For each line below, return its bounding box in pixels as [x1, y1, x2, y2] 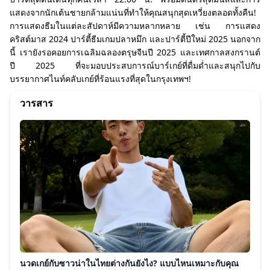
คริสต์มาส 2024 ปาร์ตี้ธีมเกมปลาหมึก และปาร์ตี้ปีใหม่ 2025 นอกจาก [10, 33, 260, 45]
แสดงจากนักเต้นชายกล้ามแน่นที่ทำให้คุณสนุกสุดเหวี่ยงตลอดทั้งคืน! [10, 7, 256, 18]
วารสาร [20, 96, 53, 110]
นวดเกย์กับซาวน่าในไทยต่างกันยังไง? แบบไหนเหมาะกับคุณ [20, 257, 239, 269]
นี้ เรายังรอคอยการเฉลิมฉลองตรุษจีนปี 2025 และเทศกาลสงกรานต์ [10, 46, 260, 58]
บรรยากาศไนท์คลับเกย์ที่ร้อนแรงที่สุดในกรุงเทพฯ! [10, 73, 191, 84]
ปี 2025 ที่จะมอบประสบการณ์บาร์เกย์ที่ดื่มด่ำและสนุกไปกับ [10, 60, 260, 71]
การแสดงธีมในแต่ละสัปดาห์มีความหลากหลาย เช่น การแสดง [10, 20, 260, 31]
